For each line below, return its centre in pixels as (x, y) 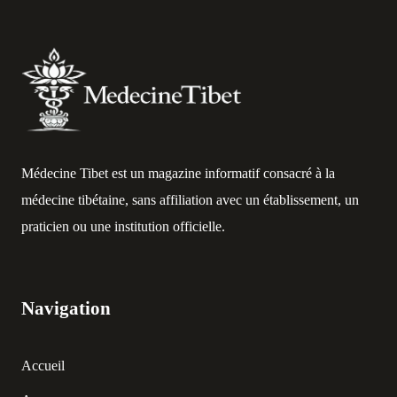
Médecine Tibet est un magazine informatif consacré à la (178, 174)
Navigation (66, 307)
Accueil (43, 365)
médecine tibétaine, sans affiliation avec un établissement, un (190, 200)
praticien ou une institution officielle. (123, 227)
